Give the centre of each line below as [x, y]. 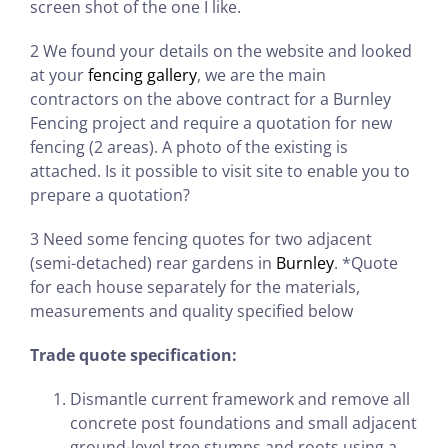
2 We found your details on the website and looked [221, 50]
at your [59, 74]
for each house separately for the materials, [195, 286]
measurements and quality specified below [191, 310]
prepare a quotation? [110, 194]
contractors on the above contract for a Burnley [210, 98]
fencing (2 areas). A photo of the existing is [189, 146]
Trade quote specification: [133, 354]
